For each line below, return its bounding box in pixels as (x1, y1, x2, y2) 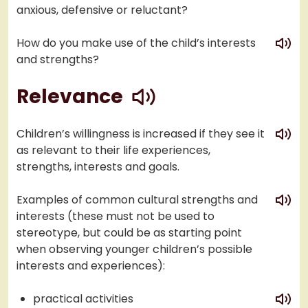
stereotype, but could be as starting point (16, 225, 242, 241)
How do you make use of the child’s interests (16, 35, 256, 52)
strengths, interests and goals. (16, 159, 179, 175)
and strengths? (16, 52, 99, 68)
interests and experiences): (16, 258, 165, 274)
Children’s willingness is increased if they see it (16, 126, 265, 142)
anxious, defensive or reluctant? (16, 2, 188, 19)
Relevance (16, 83, 123, 111)
